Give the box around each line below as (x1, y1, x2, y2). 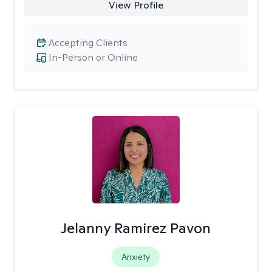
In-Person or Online (49, 51, 138, 64)
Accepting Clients (49, 36, 127, 49)
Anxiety (121, 251, 151, 262)
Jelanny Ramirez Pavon (61, 219, 211, 237)
